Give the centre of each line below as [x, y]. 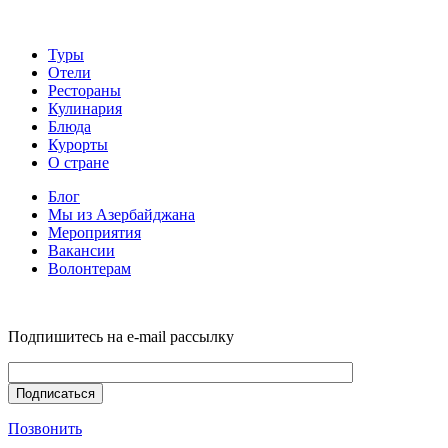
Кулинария [85, 108]
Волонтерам [89, 268]
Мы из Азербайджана [121, 214]
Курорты [78, 144]
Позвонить [45, 428]
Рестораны [84, 90]
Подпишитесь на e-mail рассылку [121, 336]
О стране [78, 162]
